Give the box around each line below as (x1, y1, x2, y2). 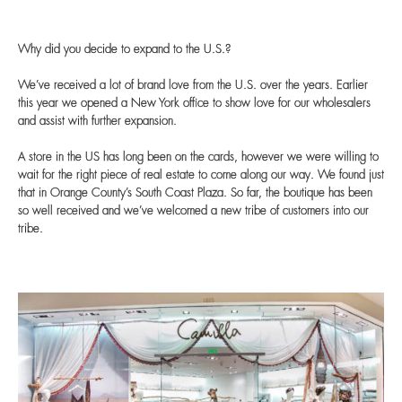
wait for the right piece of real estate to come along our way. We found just (18, 169, 384, 181)
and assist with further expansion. (18, 115, 177, 127)
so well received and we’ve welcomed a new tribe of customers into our (18, 205, 369, 217)
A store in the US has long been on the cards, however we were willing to (18, 151, 379, 163)
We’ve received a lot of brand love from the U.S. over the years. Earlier (18, 79, 368, 92)
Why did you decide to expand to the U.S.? (18, 43, 231, 56)
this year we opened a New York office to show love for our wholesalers (18, 97, 371, 109)
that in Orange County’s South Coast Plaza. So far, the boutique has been (18, 187, 372, 199)
